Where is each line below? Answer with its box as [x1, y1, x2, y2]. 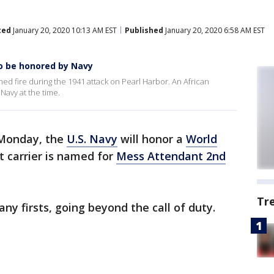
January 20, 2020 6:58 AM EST [163, 24, 265, 35]
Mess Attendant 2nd [116, 149, 226, 163]
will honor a [117, 131, 186, 146]
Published [125, 24, 163, 35]
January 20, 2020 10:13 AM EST [11, 24, 117, 35]
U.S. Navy [67, 131, 117, 146]
